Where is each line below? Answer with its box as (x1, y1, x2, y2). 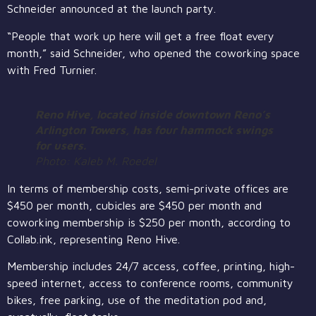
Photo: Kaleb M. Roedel (35, 154, 157, 167)
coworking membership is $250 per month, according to (7, 215, 291, 229)
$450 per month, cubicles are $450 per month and (7, 198, 262, 212)
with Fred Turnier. (7, 63, 100, 76)
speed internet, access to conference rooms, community (7, 276, 293, 290)
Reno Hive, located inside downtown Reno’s (35, 107, 270, 121)
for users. (35, 138, 86, 152)
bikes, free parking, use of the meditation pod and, (7, 293, 267, 307)
